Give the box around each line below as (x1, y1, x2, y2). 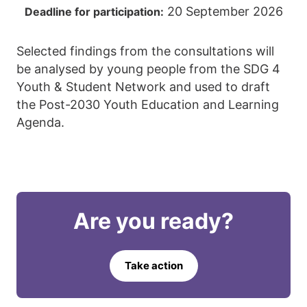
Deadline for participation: (24, 5, 164, 19)
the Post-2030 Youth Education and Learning (16, 97, 279, 112)
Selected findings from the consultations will (16, 44, 274, 59)
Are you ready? (73, 208, 234, 235)
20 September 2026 (163, 4, 283, 19)
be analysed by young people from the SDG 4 (16, 62, 280, 77)
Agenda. (16, 115, 64, 130)
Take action (124, 258, 183, 272)
